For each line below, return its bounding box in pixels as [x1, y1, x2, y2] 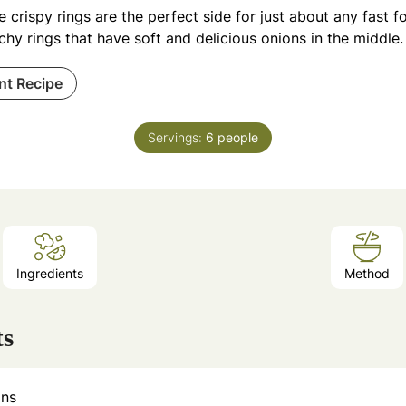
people [217, 129, 258, 145]
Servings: [148, 129, 206, 145]
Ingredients [16, 266, 83, 282]
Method [344, 266, 390, 282]
